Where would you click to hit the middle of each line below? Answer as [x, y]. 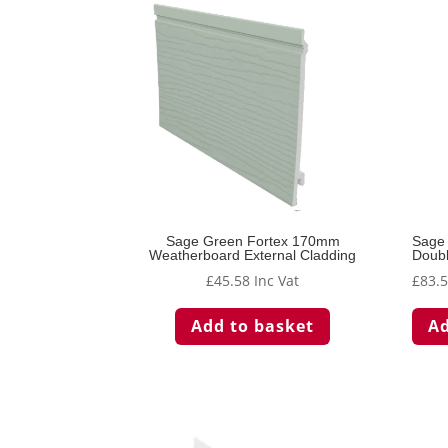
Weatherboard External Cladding [253, 255]
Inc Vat [277, 281]
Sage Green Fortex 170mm [252, 241]
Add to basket [253, 325]
